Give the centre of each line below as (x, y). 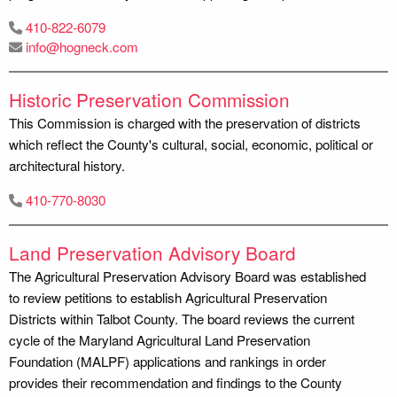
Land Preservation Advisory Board (152, 252)
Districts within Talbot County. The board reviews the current (182, 318)
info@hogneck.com (82, 46)
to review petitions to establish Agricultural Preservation (168, 297)
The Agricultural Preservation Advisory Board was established (187, 276)
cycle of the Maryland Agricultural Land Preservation (160, 339)
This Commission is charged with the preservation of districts (185, 122)
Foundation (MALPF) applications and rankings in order (167, 361)
